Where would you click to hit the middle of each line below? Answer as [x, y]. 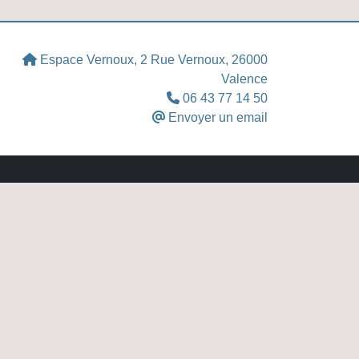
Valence [244, 79]
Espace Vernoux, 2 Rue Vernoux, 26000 [152, 60]
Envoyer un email [216, 117]
